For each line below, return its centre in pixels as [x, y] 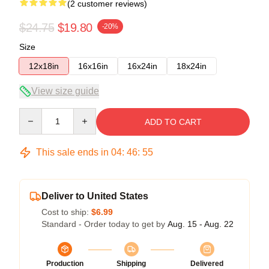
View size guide [65, 91]
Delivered [207, 263]
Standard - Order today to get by [104, 224]
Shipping [131, 263]
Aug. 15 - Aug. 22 [201, 224]
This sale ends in [72, 152]
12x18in [44, 66]
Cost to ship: [66, 212]
